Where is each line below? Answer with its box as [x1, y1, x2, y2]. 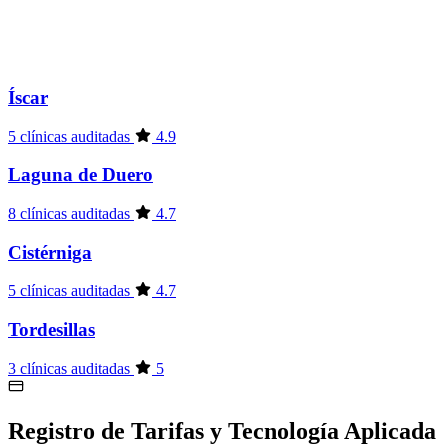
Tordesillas [8, 319, 95, 341]
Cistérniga [8, 241, 92, 263]
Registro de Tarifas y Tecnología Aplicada [8, 417, 436, 444]
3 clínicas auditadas [8, 359, 134, 377]
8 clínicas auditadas [8, 205, 134, 223]
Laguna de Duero [8, 164, 153, 186]
